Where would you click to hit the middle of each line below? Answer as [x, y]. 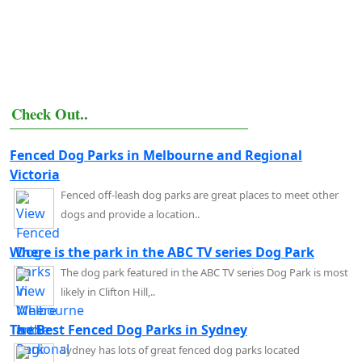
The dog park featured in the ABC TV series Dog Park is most [204, 272]
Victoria [35, 174]
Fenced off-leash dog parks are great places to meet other [200, 194]
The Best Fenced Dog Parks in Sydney [128, 329]
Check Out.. [50, 113]
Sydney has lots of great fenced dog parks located [180, 349]
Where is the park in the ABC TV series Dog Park [162, 252]
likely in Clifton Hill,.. [108, 291]
